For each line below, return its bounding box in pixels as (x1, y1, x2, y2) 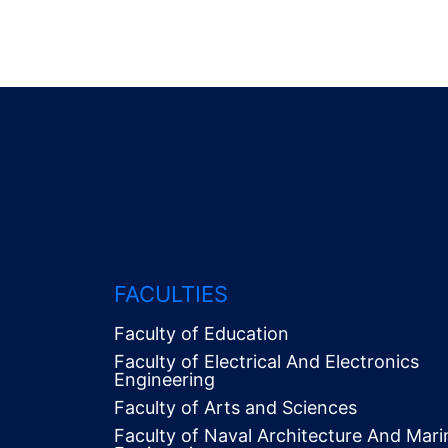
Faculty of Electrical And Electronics (114, 351, 419, 372)
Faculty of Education (114, 323, 289, 344)
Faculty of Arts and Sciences (114, 397, 357, 418)
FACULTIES (114, 281, 228, 307)
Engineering (114, 369, 215, 390)
